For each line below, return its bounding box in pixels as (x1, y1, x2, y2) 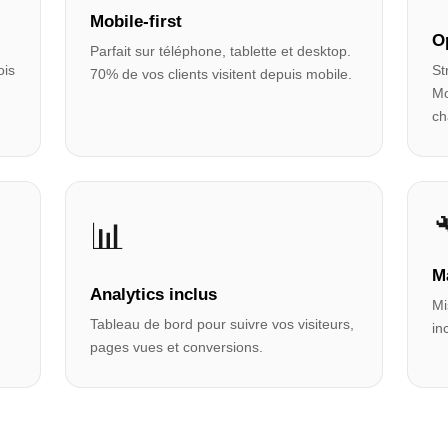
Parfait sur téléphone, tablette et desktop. (90, 43, 352, 59)
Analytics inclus (90, 285, 218, 304)
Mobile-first (90, 12, 183, 31)
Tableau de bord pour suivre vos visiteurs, (90, 316, 355, 332)
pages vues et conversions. (90, 339, 264, 355)
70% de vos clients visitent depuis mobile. (90, 66, 353, 82)
